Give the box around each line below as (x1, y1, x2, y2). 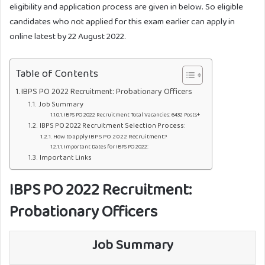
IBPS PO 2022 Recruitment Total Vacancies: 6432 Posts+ (63, 110, 200, 119)
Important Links (39, 152, 92, 163)
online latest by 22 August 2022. (9, 30, 126, 43)
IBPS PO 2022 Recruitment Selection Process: (39, 120, 186, 131)
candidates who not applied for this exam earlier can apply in (9, 15, 235, 28)
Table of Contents (16, 65, 98, 81)
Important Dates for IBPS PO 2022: (63, 142, 148, 151)
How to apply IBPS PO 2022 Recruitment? (53, 131, 167, 141)
